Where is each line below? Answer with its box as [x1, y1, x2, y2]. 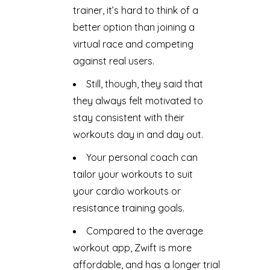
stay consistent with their [72, 111, 184, 124]
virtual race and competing [72, 37, 193, 50]
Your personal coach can [86, 151, 198, 163]
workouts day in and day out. [72, 128, 203, 140]
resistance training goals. [72, 201, 184, 214]
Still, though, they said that [86, 77, 203, 90]
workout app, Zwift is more [72, 241, 192, 254]
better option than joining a [72, 20, 195, 33]
